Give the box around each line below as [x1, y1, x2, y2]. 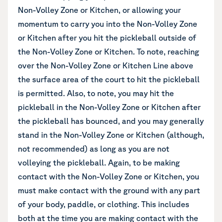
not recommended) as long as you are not [18, 144, 169, 153]
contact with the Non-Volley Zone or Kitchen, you [18, 172, 199, 181]
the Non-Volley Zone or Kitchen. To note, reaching [18, 47, 199, 56]
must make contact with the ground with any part [18, 186, 200, 195]
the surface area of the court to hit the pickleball [18, 75, 200, 84]
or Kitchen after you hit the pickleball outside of [18, 33, 196, 42]
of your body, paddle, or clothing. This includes [18, 200, 189, 209]
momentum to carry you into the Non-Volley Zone [18, 19, 197, 28]
